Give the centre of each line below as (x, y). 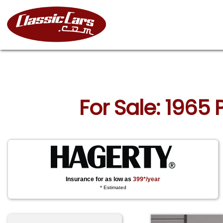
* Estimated (113, 188)
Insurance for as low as (100, 179)
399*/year (147, 179)
